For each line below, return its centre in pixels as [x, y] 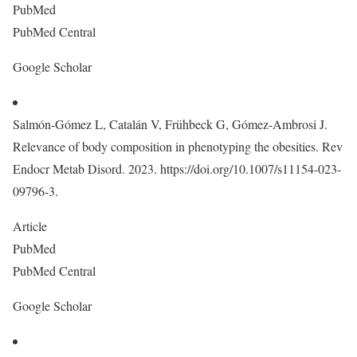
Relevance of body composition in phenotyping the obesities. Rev [178, 146]
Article [32, 226]
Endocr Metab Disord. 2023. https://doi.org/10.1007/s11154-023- [177, 169]
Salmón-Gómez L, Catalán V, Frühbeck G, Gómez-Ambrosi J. [170, 124]
